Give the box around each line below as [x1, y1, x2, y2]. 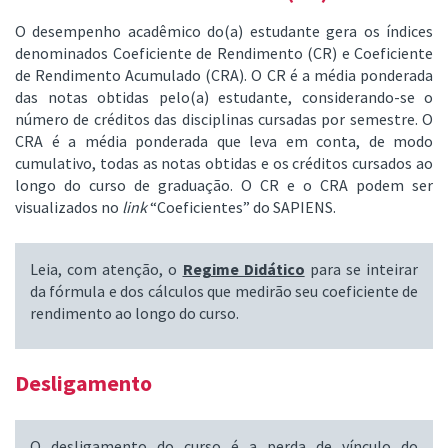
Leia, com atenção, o [30, 259, 183, 280]
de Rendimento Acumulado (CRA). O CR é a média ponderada [15, 65, 433, 86]
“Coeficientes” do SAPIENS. [147, 197, 336, 218]
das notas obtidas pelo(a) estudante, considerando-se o [15, 87, 433, 108]
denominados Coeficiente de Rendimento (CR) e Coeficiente [15, 43, 433, 64]
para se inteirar [304, 259, 418, 280]
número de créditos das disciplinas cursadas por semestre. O [15, 109, 433, 130]
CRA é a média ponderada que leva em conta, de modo [15, 131, 433, 152]
